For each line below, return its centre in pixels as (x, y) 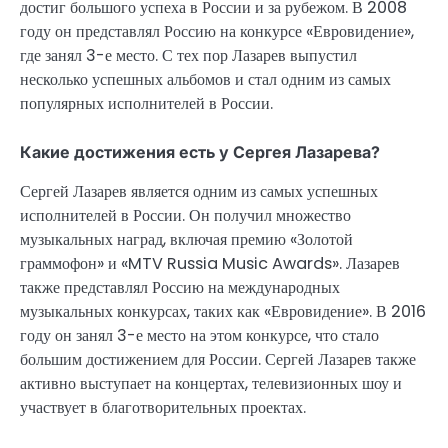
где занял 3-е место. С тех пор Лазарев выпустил (188, 56)
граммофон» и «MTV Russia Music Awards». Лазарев (210, 264)
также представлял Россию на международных (180, 288)
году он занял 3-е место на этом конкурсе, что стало (199, 336)
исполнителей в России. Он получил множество (185, 216)
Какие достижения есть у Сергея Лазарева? (200, 152)
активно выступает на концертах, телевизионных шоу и (211, 384)
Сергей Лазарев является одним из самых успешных (199, 192)
